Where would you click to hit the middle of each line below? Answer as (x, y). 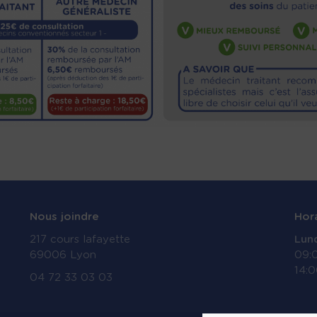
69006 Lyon (63, 255)
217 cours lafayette (80, 240)
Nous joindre (65, 217)
